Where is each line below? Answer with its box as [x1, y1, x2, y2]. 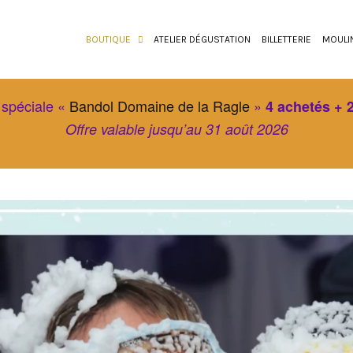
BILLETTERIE [262, 34, 311, 45]
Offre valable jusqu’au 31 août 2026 [65, 119, 288, 139]
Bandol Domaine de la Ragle [69, 95, 250, 116]
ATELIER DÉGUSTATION [154, 34, 251, 45]
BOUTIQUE [86, 34, 131, 45]
